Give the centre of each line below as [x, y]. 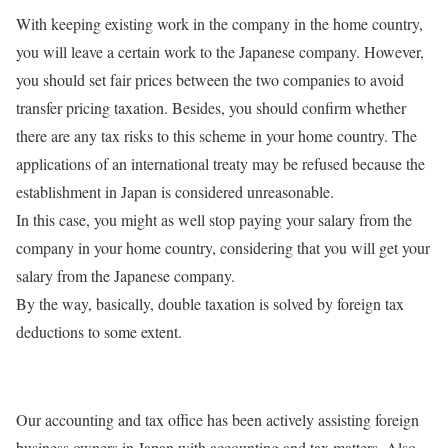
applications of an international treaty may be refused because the [220, 164]
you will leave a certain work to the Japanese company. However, [220, 52]
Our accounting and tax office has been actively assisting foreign [217, 420]
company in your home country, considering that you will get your [223, 248]
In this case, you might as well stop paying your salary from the [214, 220]
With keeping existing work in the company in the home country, [219, 24]
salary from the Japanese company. [125, 276]
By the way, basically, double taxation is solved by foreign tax [210, 304]
